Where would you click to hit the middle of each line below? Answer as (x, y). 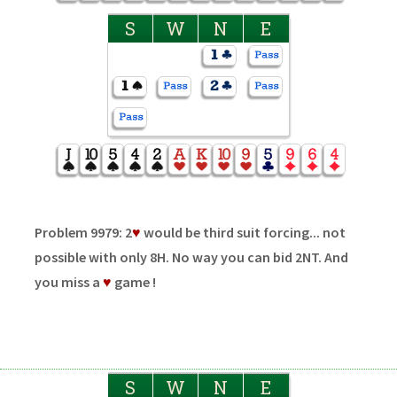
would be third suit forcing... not (243, 232)
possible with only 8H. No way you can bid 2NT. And (191, 257)
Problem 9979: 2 (83, 232)
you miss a (68, 281)
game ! (133, 281)
